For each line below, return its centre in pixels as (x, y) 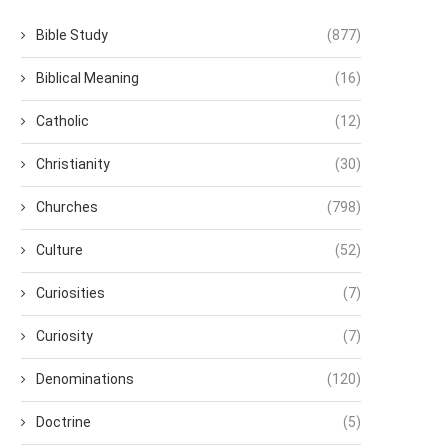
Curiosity (64, 336)
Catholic (62, 121)
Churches (67, 207)
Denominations (85, 379)
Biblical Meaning (87, 78)
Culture (59, 250)
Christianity (73, 164)
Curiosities (70, 293)
